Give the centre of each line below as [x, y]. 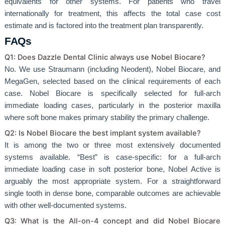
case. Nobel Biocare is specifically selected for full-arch [113, 93]
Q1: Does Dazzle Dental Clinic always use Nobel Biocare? [105, 57]
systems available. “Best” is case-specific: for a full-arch [113, 157]
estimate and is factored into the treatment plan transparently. [104, 26]
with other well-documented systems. [65, 206]
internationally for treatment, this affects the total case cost [113, 14]
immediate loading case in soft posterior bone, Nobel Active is [113, 170]
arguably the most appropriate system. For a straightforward [113, 182]
